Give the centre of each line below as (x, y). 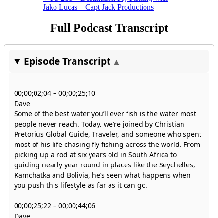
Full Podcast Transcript (109, 28)
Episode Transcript (67, 61)
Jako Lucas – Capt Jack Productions (98, 7)
